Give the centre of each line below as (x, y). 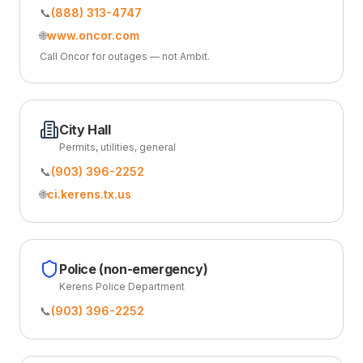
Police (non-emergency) (134, 269)
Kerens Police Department (122, 286)
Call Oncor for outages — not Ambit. (125, 56)
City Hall (85, 130)
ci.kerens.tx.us (89, 194)
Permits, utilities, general (117, 147)
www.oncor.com (93, 35)
